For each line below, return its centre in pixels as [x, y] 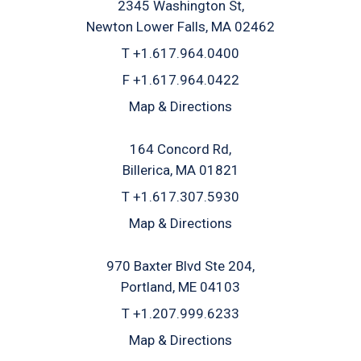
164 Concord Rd [179, 149]
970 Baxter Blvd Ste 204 [179, 266]
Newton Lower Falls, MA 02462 [180, 27]
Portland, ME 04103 [180, 287]
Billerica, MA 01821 [180, 170]
